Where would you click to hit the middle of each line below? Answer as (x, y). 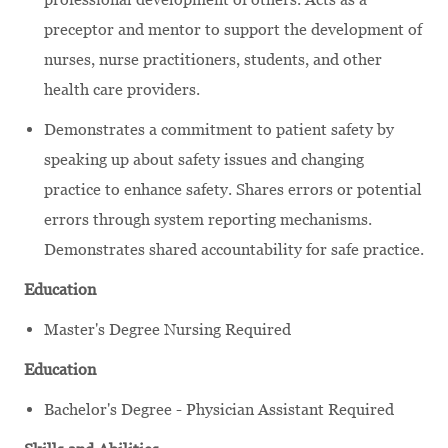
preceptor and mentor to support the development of (233, 29)
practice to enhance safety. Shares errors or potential (233, 189)
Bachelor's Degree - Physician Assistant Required (219, 409)
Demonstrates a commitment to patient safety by (219, 129)
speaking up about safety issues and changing (204, 159)
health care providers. (122, 89)
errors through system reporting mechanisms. (208, 219)
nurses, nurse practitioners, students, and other (213, 59)
